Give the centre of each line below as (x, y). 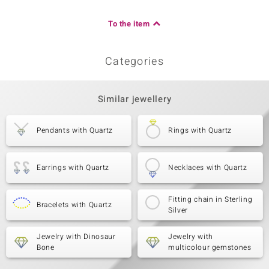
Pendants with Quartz (75, 130)
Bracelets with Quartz (74, 205)
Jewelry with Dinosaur (76, 237)
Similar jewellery (134, 99)
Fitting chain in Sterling (210, 199)
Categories (134, 62)
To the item (129, 24)
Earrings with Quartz (73, 168)
